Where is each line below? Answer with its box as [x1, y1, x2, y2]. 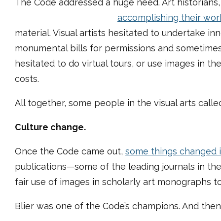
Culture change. [15, 122, 86, 132]
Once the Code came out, [15, 146, 125, 156]
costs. [15, 74, 39, 84]
